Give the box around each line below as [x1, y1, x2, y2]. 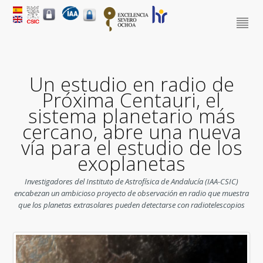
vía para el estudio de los [21, 134, 242, 161]
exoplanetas [77, 150, 186, 177]
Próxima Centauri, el [42, 87, 221, 113]
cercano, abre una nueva [22, 119, 241, 145]
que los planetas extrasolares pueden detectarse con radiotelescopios [18, 200, 245, 210]
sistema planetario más [28, 103, 235, 129]
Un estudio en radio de [29, 71, 234, 97]
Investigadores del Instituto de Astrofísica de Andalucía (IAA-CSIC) [25, 176, 238, 187]
